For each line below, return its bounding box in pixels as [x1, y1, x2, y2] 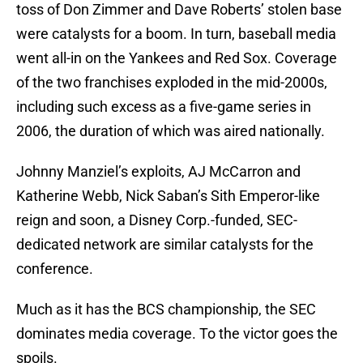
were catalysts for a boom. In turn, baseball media [16, 25, 336, 43]
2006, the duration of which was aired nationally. [16, 122, 325, 140]
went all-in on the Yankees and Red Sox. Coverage [16, 49, 337, 67]
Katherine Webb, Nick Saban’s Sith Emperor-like [16, 187, 320, 205]
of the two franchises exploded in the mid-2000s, [16, 74, 327, 92]
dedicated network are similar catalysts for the [16, 236, 314, 254]
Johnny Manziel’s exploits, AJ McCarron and [16, 163, 301, 181]
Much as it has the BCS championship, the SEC [16, 301, 316, 318]
